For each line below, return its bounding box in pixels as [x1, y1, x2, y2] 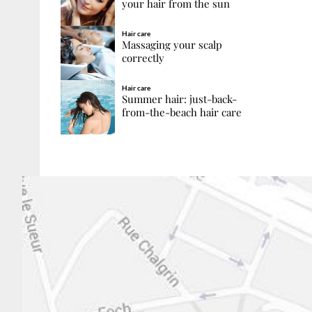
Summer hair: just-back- [121, 92, 237, 107]
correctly [121, 51, 164, 65]
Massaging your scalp [121, 38, 222, 52]
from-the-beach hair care [121, 105, 242, 120]
